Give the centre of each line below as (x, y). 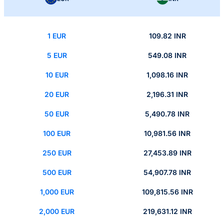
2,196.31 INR (167, 94)
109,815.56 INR (167, 192)
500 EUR (57, 172)
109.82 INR (167, 36)
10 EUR (57, 75)
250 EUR (57, 153)
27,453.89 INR (167, 153)
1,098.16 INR (167, 75)
